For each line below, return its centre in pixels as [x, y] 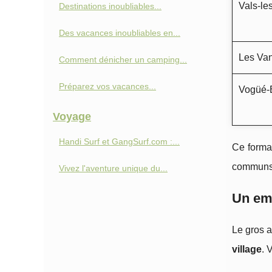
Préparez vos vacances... [107, 86]
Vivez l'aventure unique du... [113, 168]
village [247, 249]
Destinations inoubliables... [110, 6]
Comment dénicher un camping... [123, 59]
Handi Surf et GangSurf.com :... [119, 141]
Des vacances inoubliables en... [120, 33]
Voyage [72, 117]
